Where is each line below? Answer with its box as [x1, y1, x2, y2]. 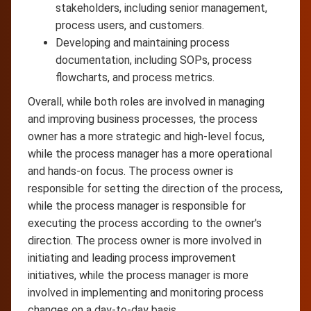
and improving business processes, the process [28, 112, 258, 126]
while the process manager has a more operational [28, 146, 272, 160]
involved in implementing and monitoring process [28, 285, 264, 299]
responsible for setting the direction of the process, [28, 181, 283, 195]
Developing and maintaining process [56, 35, 230, 49]
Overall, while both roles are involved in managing [28, 94, 264, 108]
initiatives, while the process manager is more [28, 268, 249, 282]
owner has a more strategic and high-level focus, [28, 129, 264, 143]
